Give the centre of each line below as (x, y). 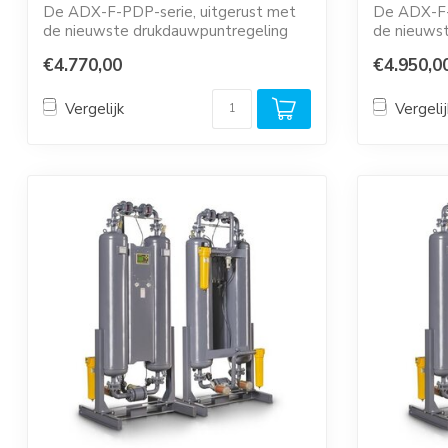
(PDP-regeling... (97, 50)
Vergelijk (94, 108)
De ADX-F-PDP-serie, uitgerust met (169, 12)
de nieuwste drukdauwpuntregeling (165, 31)
